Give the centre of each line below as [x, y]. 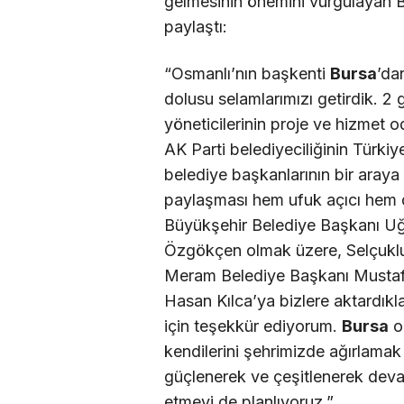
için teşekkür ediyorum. [253, 326]
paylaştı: [196, 27]
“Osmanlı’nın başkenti [247, 73]
